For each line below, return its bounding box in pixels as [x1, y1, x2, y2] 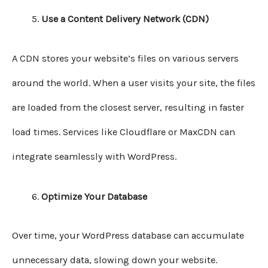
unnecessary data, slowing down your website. [12, 254, 217, 266]
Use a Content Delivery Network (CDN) [41, 13, 209, 25]
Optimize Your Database [41, 190, 148, 202]
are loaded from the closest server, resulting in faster [12, 101, 244, 113]
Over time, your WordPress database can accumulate [12, 230, 244, 242]
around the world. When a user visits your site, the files [12, 77, 255, 89]
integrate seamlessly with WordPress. [12, 150, 176, 162]
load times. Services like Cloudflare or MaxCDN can [12, 126, 235, 138]
